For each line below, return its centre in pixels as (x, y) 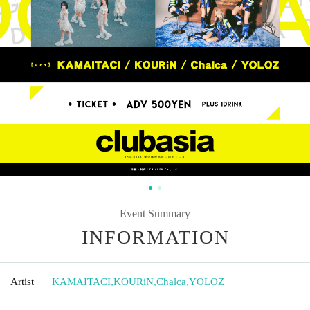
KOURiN (134, 281)
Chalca (171, 281)
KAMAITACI (81, 281)
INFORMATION (156, 237)
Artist (22, 281)
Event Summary (155, 213)
